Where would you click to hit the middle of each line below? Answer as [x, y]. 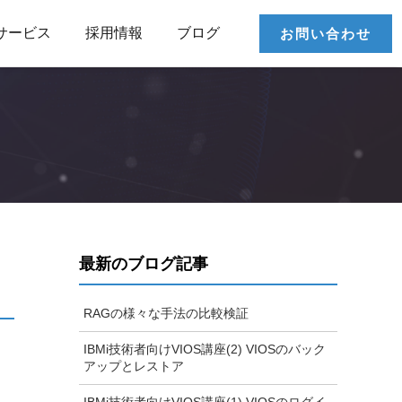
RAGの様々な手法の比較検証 [166, 313]
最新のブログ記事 [144, 264]
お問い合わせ [326, 34]
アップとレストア [134, 366]
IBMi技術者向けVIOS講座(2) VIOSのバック [205, 349]
